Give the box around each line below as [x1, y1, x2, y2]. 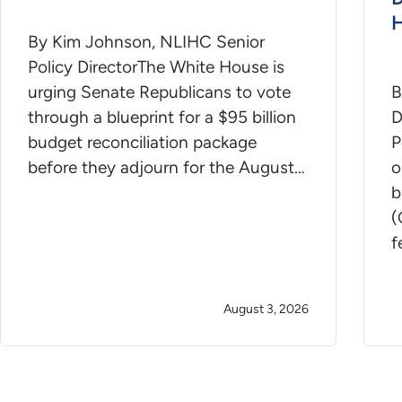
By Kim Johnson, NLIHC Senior [28, 31, 265, 52]
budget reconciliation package [28, 131, 257, 153]
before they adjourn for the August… [28, 156, 305, 178]
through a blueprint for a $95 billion [28, 106, 296, 127]
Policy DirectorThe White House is [28, 56, 284, 77]
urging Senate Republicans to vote [28, 81, 291, 102]
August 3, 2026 [223, 301, 309, 317]
